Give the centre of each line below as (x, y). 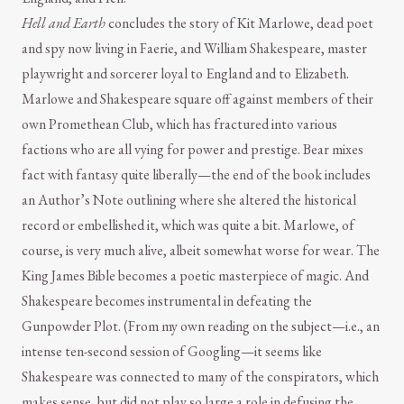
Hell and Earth (64, 23)
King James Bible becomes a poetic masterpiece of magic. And (195, 276)
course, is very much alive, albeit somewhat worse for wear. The (201, 251)
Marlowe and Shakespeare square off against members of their (197, 99)
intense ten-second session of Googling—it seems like (172, 352)
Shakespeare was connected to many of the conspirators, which (200, 377)
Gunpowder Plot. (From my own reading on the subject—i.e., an (201, 326)
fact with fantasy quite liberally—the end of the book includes (196, 175)
